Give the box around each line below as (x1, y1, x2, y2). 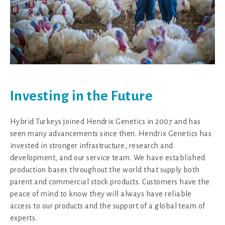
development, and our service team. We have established (10, 153, 205, 162)
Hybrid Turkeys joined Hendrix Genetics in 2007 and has (10, 117, 201, 126)
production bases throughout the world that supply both (10, 165, 200, 174)
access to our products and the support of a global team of (10, 201, 205, 210)
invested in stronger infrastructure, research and (10, 141, 173, 150)
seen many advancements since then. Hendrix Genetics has (10, 129, 212, 138)
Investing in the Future (10, 88, 153, 103)
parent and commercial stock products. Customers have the (10, 177, 210, 186)
